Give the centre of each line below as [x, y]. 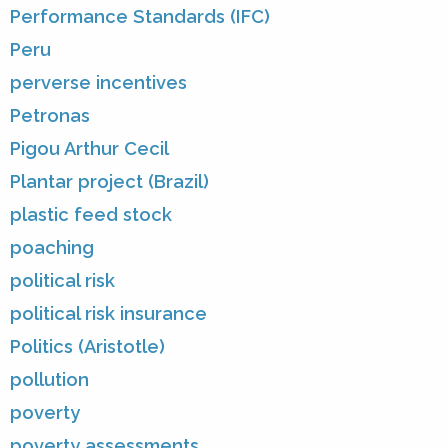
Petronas [50, 116]
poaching [52, 248]
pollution [49, 380]
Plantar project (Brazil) [109, 182]
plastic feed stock [91, 215]
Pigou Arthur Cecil [89, 149]
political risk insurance [108, 314]
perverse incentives [98, 83]
